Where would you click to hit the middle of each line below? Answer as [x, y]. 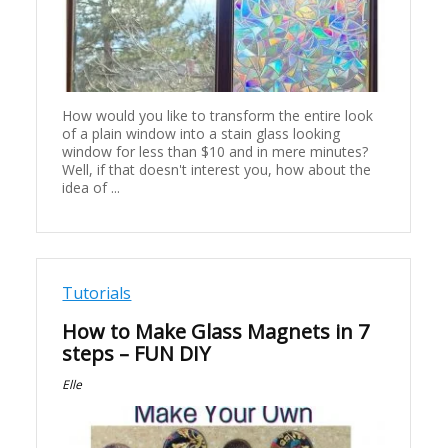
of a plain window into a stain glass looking [201, 134]
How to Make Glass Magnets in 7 [216, 331]
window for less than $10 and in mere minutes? [215, 152]
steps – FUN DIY [136, 353]
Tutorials [97, 293]
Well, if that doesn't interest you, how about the [217, 170]
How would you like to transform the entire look [218, 116]
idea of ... [91, 188]
